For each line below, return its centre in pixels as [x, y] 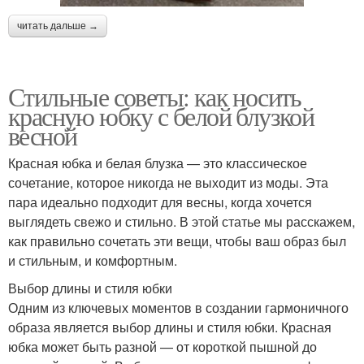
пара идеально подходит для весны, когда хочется [160, 202]
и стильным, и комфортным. [93, 261]
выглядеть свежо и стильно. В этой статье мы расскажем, [182, 222]
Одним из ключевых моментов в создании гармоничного [178, 308]
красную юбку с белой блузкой [161, 116]
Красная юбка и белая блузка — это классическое [158, 163]
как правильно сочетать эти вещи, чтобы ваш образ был [177, 241]
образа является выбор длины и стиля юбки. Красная [170, 327]
